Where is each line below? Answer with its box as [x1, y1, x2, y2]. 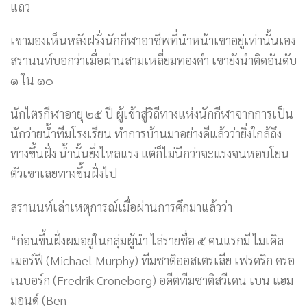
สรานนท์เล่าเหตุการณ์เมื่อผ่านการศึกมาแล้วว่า [10, 199, 232, 215]
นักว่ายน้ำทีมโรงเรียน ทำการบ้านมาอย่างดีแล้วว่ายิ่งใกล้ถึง [10, 125, 282, 142]
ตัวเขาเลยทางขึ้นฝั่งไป [10, 165, 117, 182]
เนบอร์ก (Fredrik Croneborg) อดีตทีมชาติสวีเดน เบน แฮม [10, 272, 293, 288]
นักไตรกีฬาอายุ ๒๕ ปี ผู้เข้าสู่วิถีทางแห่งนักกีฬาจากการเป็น [10, 106, 293, 122]
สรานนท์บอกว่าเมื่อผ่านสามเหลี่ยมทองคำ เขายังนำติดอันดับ [10, 52, 297, 69]
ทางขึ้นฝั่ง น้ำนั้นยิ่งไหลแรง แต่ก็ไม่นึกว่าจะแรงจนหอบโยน [10, 145, 289, 162]
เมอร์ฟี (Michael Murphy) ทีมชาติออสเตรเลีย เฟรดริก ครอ [10, 252, 295, 269]
